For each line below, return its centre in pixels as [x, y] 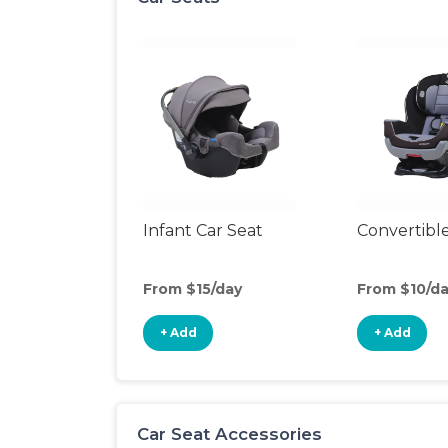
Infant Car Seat [203, 230]
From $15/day [192, 289]
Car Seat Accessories [229, 434]
